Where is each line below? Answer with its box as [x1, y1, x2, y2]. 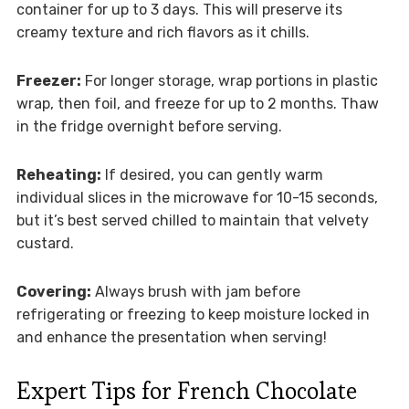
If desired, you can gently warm [100, 165, 323, 184]
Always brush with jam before [90, 282, 300, 300]
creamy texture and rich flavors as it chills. [16, 23, 309, 41]
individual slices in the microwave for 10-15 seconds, [16, 188, 378, 206]
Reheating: [16, 165, 101, 184]
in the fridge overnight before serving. [16, 117, 282, 135]
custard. [16, 234, 74, 252]
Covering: [16, 282, 91, 300]
